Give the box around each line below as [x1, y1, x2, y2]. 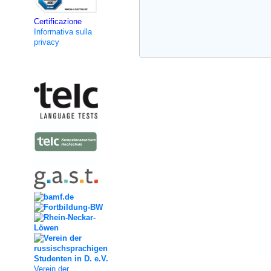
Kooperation [11, 64, 53, 73]
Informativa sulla [34, 27, 92, 36]
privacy [34, 37, 59, 47]
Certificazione [34, 16, 82, 26]
